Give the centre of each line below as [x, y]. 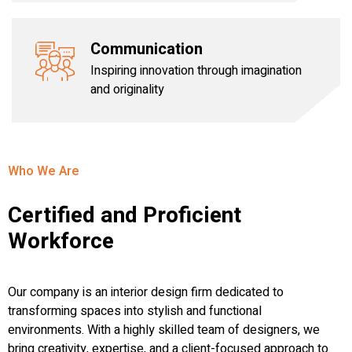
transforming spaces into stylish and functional [135, 311]
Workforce [61, 242]
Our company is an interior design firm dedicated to [146, 292]
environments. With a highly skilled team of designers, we [164, 330]
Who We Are [44, 171]
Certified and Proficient [125, 216]
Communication [147, 49]
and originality [127, 90]
